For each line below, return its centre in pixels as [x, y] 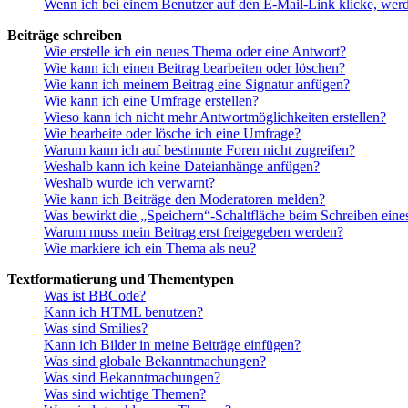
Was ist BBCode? [95, 296]
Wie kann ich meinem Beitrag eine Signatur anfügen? [197, 85]
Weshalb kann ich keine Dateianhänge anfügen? [182, 167]
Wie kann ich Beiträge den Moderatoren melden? [184, 199]
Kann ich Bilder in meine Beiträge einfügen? [172, 345]
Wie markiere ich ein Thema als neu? [150, 249]
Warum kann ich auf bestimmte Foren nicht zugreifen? [199, 150]
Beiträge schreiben [65, 36]
